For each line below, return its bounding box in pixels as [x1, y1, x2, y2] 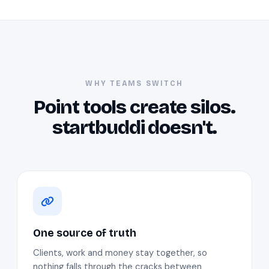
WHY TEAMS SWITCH [85, 79, 184, 88]
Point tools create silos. [34, 95, 235, 119]
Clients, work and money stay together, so [33, 247, 207, 259]
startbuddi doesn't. [52, 116, 217, 139]
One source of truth [33, 227, 136, 240]
